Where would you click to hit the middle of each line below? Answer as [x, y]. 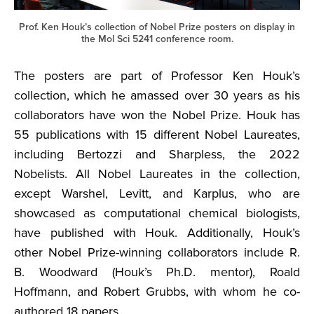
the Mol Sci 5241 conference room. [157, 39]
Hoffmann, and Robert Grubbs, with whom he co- [157, 292]
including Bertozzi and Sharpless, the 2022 [157, 155]
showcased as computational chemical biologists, [157, 213]
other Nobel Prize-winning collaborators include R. [157, 253]
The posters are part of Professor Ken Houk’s [157, 76]
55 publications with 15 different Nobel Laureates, [157, 135]
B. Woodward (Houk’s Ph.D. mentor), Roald [157, 272]
